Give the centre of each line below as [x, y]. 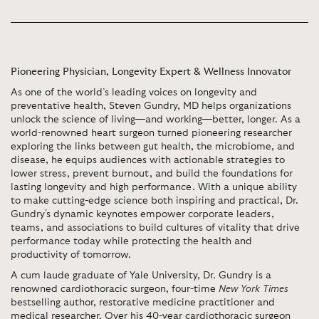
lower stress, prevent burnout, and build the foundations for [152, 174]
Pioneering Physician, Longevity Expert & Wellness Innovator [151, 72]
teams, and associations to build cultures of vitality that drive [155, 228]
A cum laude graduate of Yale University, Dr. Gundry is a [141, 276]
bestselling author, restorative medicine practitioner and [143, 303]
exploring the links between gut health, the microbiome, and [153, 147]
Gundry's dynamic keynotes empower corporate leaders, [142, 214]
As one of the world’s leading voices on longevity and [134, 93]
